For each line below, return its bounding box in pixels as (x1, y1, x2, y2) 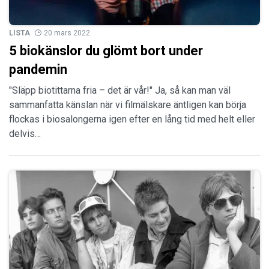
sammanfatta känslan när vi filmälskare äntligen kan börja (9, 98, 246, 110)
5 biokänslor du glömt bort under (9, 43, 203, 58)
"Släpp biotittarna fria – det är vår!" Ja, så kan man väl (9, 84, 231, 96)
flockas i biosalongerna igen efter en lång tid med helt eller (9, 113, 255, 125)
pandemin (9, 61, 67, 77)
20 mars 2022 (44, 28, 90, 37)
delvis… (9, 127, 41, 139)
